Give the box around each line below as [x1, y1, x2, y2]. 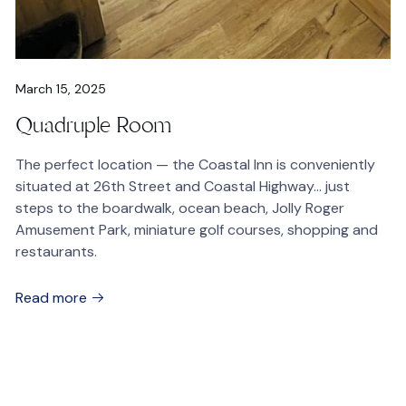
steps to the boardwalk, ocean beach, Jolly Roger [15, 198, 345, 217]
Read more [15, 288, 92, 307]
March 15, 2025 [15, 81, 107, 97]
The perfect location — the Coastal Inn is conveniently [15, 155, 376, 174]
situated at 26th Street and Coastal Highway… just [15, 177, 351, 196]
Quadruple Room [15, 111, 173, 140]
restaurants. [15, 242, 98, 261]
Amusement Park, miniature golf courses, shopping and [15, 220, 379, 239]
